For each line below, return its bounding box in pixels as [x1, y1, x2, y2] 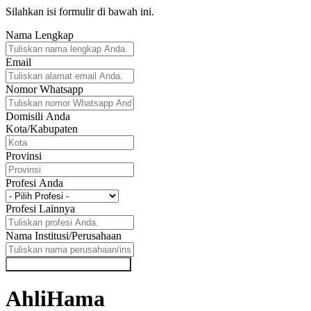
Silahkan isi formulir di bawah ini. [6, 6, 154, 17]
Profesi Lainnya [6, 203, 75, 215]
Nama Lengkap [6, 29, 74, 41]
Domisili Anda [6, 110, 70, 122]
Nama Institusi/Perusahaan [6, 230, 121, 242]
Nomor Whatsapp [6, 83, 83, 95]
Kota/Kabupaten [6, 123, 78, 135]
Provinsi [6, 150, 42, 162]
